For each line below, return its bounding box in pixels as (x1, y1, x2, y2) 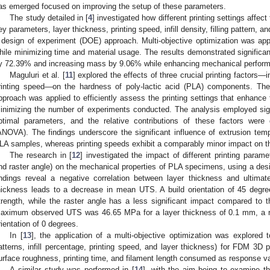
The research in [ (10, 150, 72, 160)
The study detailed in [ (10, 13, 89, 22)
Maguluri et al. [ (10, 70, 65, 80)
